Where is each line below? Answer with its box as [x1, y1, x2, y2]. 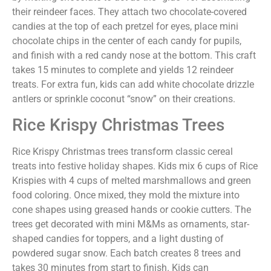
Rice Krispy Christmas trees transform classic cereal [12, 146, 233, 158]
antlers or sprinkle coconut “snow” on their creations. [12, 93, 235, 105]
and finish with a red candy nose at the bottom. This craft [12, 49, 256, 61]
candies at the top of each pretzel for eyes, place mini [12, 20, 238, 32]
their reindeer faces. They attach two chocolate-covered [12, 5, 247, 18]
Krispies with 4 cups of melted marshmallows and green [12, 175, 251, 187]
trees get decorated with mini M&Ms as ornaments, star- [12, 218, 249, 230]
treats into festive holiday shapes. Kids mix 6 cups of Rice [12, 160, 258, 172]
